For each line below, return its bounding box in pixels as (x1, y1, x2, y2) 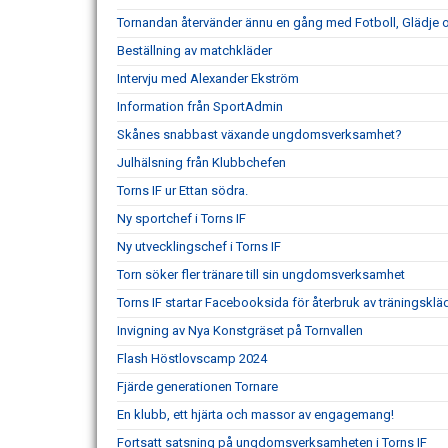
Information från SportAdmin (117, 99, 283, 114)
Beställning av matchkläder (117, 43, 272, 58)
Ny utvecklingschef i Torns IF (117, 239, 281, 254)
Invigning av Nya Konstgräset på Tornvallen (117, 323, 363, 338)
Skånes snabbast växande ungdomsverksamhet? (117, 127, 402, 142)
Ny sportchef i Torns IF (117, 211, 246, 226)
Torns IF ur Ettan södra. (117, 183, 248, 198)
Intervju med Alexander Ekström (117, 71, 299, 86)
